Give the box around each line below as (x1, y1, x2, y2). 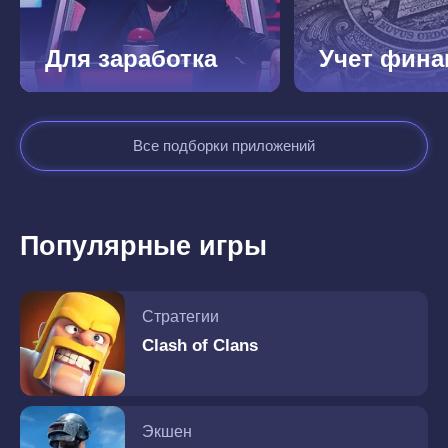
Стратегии (142, 307, 219, 325)
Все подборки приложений (133, 136, 315, 154)
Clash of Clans (142, 335, 258, 355)
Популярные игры (20, 230, 267, 261)
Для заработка (45, 44, 217, 72)
